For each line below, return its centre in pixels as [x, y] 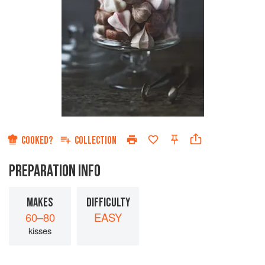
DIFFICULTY [108, 203]
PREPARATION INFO [55, 172]
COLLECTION [96, 141]
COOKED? [37, 141]
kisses [40, 231]
